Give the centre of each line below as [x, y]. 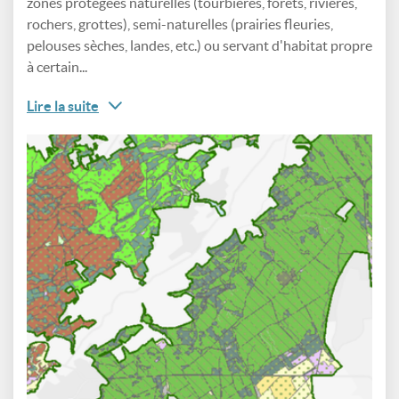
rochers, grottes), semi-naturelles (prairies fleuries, [180, 24]
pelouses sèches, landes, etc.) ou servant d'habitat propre [199, 45]
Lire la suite [63, 106]
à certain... [57, 67]
